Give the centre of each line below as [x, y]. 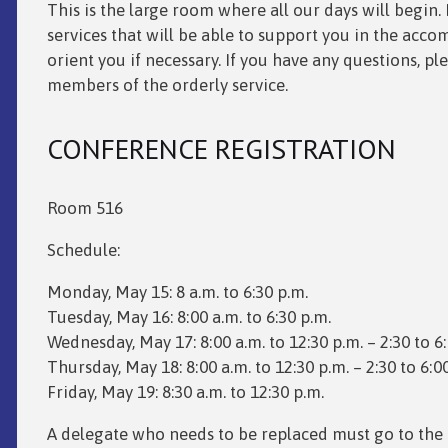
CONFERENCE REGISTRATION [221, 149]
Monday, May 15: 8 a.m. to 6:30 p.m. [177, 292]
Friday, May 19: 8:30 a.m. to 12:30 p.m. [185, 392]
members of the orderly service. [167, 84]
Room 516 [84, 208]
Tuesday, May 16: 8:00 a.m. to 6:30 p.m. [188, 317]
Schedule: [83, 250]
